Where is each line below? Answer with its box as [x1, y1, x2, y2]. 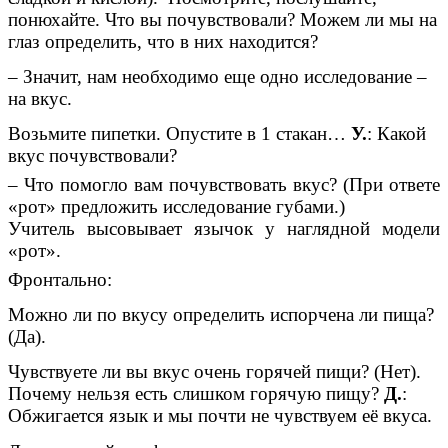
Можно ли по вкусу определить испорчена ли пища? [8, 303, 434, 325]
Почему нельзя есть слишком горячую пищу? [8, 383, 379, 405]
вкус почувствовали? [8, 145, 177, 167]
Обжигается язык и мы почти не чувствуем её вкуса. [8, 405, 432, 427]
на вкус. [8, 87, 72, 109]
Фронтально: [8, 268, 112, 290]
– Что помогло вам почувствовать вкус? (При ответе [8, 173, 440, 195]
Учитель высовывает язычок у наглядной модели [8, 217, 440, 239]
